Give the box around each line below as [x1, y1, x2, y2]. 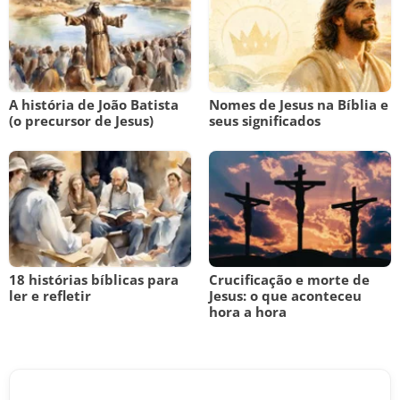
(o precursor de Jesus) [9, 112, 154, 129]
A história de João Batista [9, 96, 179, 113]
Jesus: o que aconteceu [209, 287, 362, 304]
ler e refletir [9, 287, 91, 304]
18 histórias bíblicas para [9, 271, 179, 288]
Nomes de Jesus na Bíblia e [209, 96, 388, 113]
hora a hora [209, 303, 287, 321]
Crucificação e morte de [209, 271, 370, 288]
